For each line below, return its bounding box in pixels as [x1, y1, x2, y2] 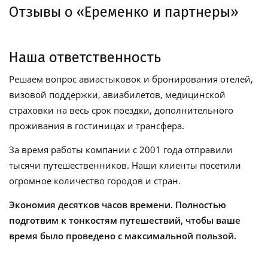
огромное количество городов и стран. [9, 174, 181, 187]
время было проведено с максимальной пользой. [9, 229, 236, 242]
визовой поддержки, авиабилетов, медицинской [9, 88, 226, 100]
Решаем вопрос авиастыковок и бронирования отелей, [9, 72, 253, 85]
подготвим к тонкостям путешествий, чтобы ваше [9, 214, 240, 226]
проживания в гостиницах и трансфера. [9, 119, 184, 132]
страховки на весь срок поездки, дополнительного [9, 103, 233, 116]
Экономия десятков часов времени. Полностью [9, 198, 226, 211]
